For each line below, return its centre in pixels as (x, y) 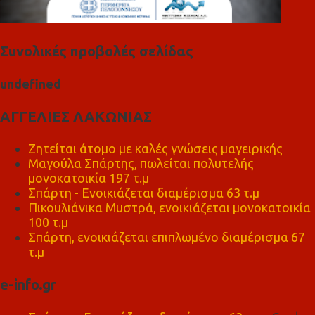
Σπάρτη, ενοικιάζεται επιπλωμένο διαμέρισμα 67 (167, 237)
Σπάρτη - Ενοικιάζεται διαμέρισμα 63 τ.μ (144, 193)
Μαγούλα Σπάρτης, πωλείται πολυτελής (141, 163)
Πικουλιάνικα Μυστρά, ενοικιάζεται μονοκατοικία (169, 207)
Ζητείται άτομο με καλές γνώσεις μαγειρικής (155, 148)
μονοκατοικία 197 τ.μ (89, 178)
